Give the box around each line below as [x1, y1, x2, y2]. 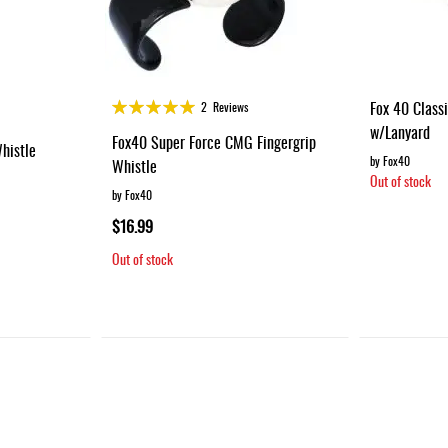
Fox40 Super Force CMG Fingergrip [112, 129, 317, 154]
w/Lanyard [370, 119, 431, 144]
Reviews [213, 97, 249, 115]
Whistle [112, 153, 158, 178]
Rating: [111, 92, 147, 114]
